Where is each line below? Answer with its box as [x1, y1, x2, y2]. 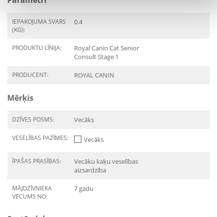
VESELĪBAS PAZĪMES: [12, 134, 68, 142]
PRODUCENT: [12, 71, 48, 79]
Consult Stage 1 [74, 52, 119, 61]
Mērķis [7, 93, 33, 103]
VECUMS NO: [12, 192, 47, 201]
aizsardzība [74, 166, 106, 174]
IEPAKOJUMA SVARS [12, 17, 66, 26]
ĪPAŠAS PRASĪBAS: [12, 157, 61, 165]
